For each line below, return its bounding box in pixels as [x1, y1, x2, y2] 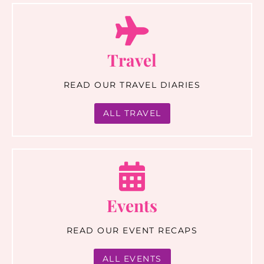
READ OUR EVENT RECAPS [66, 225, 198, 236]
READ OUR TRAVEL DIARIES [63, 79, 201, 90]
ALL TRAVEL [103, 107, 161, 118]
